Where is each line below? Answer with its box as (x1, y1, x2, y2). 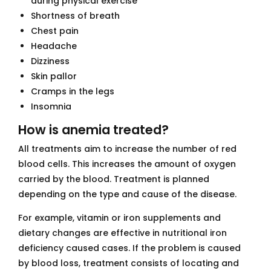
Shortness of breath (31, 9, 120, 22)
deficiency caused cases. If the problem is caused (18, 242, 241, 255)
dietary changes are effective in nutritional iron (18, 227, 227, 240)
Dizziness (31, 54, 70, 67)
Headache (31, 39, 77, 52)
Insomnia (31, 100, 71, 113)
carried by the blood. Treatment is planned (18, 173, 209, 186)
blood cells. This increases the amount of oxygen (18, 158, 236, 171)
